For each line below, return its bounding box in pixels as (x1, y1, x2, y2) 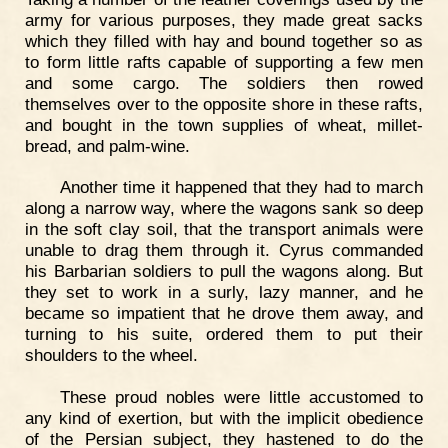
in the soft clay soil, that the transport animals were (25, 219, 423, 240)
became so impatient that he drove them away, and (25, 303, 423, 324)
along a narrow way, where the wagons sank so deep (25, 198, 423, 219)
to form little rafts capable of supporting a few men (25, 51, 423, 72)
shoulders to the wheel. (25, 345, 198, 366)
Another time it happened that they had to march (59, 177, 423, 198)
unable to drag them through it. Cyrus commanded (25, 240, 423, 261)
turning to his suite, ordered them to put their (25, 324, 423, 345)
